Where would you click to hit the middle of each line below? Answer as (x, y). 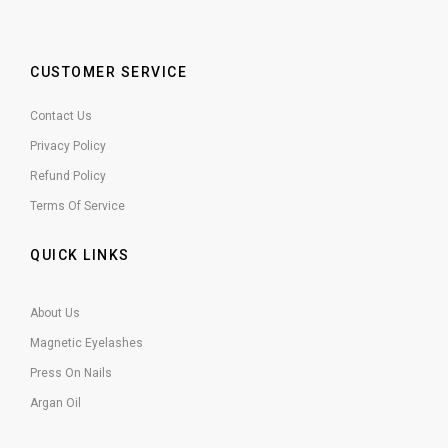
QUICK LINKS (80, 255)
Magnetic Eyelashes (86, 343)
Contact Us (61, 116)
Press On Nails (71, 373)
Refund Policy (68, 176)
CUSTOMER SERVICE (108, 72)
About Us (55, 313)
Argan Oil (55, 403)
